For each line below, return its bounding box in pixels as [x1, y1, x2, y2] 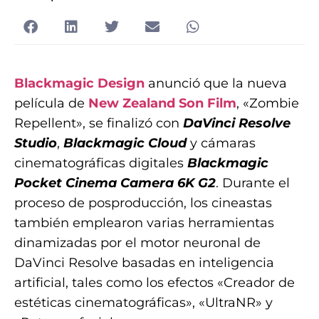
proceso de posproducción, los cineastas [14, 195, 272, 211]
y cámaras [187, 135, 256, 152]
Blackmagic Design [14, 75, 145, 92]
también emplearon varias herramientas [14, 215, 274, 231]
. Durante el [216, 175, 290, 192]
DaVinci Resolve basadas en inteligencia [14, 255, 274, 271]
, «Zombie [236, 95, 299, 112]
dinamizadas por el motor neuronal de [14, 235, 261, 251]
